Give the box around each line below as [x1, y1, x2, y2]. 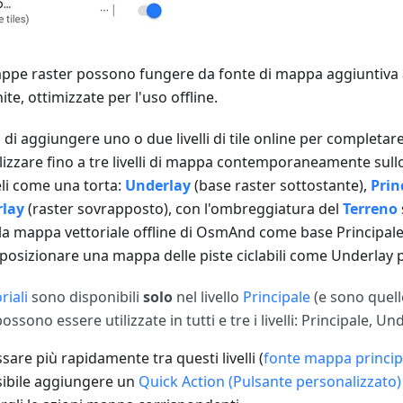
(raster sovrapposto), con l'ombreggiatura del [24, 198, 343, 219]
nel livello [173, 286, 243, 307]
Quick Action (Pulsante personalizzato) [139, 371, 401, 391]
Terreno [343, 198, 398, 219]
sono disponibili [28, 286, 143, 307]
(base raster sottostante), [191, 175, 371, 195]
